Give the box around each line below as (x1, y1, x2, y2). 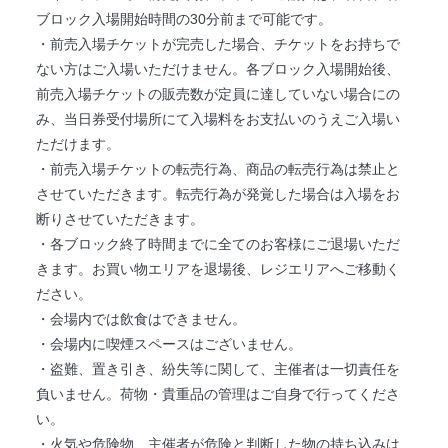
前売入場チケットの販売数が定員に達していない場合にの (35, 85, 400, 102)
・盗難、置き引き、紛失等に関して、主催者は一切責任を (35, 360, 400, 377)
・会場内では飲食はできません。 (35, 310, 246, 327)
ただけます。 (35, 135, 120, 152)
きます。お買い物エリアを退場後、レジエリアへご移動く (35, 260, 400, 277)
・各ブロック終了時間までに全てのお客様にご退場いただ (35, 235, 400, 252)
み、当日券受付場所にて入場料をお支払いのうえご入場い (35, 110, 400, 127)
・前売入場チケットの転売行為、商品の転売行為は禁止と (35, 160, 400, 177)
